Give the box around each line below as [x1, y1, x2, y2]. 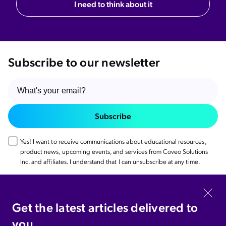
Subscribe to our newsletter [8, 53, 160, 70]
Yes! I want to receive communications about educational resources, [20, 137, 206, 145]
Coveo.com [16, 193, 62, 204]
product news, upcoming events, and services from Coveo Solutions [20, 147, 208, 155]
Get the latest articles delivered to [12, 199, 198, 215]
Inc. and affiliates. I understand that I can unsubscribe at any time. [20, 157, 200, 165]
